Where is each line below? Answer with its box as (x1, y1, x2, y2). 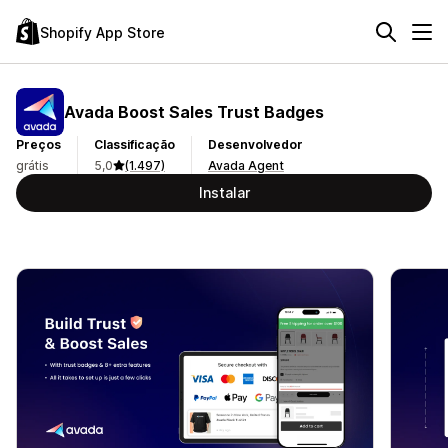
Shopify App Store (40, 23, 165, 41)
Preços (16, 137, 61, 152)
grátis (16, 158, 49, 173)
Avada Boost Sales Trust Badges (64, 101, 324, 122)
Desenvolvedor (208, 137, 303, 152)
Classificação (94, 137, 175, 152)
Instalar (198, 184, 250, 201)
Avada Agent (208, 158, 284, 173)
